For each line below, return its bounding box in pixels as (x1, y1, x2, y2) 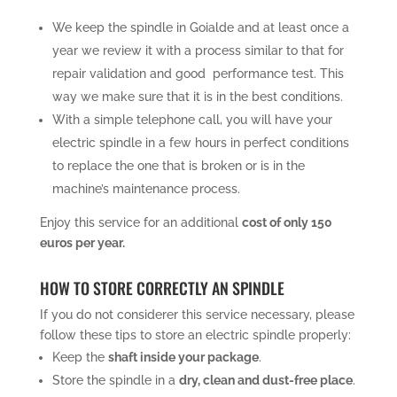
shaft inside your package (107, 349, 259, 364)
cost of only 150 (241, 214, 332, 230)
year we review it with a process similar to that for (51, 43, 344, 58)
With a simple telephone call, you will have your (51, 112, 332, 127)
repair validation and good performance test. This (51, 66, 344, 81)
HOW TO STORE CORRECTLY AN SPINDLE (39, 276, 284, 300)
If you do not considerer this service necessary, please (39, 307, 354, 322)
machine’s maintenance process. (51, 181, 240, 196)
